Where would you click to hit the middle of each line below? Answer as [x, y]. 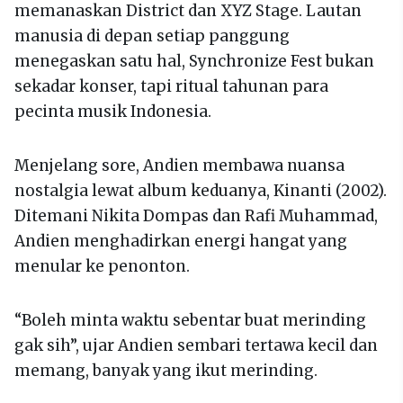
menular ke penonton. [102, 267]
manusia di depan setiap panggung [152, 36]
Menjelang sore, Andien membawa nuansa [179, 166]
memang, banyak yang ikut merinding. [166, 371]
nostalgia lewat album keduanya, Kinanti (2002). [201, 191]
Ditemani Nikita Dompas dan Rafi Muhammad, [196, 216]
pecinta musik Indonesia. [113, 112]
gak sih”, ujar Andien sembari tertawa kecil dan [196, 346]
